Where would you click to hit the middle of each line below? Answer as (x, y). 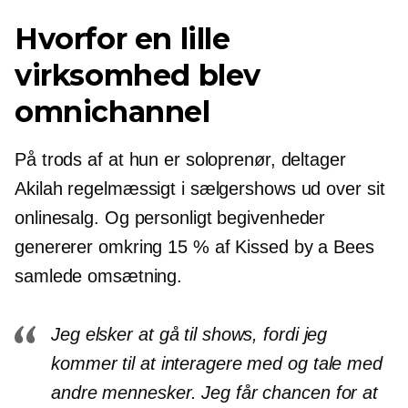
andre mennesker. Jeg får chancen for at (215, 393)
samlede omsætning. (99, 276)
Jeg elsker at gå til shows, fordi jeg (189, 334)
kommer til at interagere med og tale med (217, 363)
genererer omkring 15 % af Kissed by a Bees (194, 247)
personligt (173, 218)
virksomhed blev (138, 75)
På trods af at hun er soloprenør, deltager (180, 159)
